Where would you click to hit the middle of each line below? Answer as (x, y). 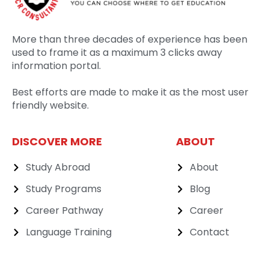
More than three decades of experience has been (130, 40)
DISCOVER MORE (57, 142)
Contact (209, 232)
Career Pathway (64, 211)
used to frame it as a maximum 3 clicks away (117, 53)
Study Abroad (58, 168)
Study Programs (63, 189)
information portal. (56, 66)
